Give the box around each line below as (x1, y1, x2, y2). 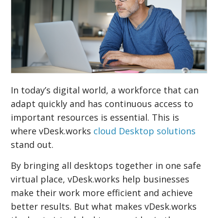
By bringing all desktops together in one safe (11, 159, 201, 171)
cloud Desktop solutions (93, 125, 196, 137)
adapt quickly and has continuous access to (11, 97, 194, 109)
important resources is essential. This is (11, 111, 180, 123)
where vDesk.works (11, 125, 94, 137)
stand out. (11, 138, 54, 150)
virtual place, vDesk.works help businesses (11, 173, 190, 185)
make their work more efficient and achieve (11, 186, 193, 199)
